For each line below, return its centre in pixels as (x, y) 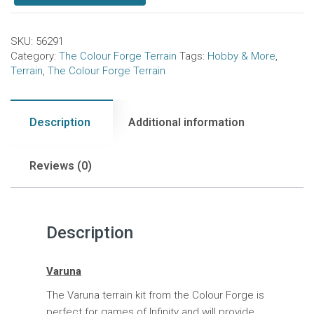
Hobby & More (241, 56)
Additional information (186, 123)
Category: (35, 56)
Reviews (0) (61, 166)
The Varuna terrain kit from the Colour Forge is (155, 295)
